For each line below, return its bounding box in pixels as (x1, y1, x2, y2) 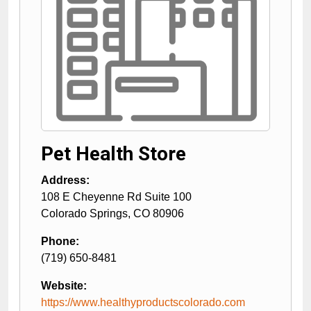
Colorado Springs (41, 207, 128, 219)
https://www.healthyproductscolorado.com (41, 296, 245, 308)
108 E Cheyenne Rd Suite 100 (41, 190, 192, 203)
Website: (41, 279, 87, 292)
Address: (41, 174, 90, 186)
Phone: (41, 235, 79, 247)
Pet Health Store (41, 142, 186, 165)
